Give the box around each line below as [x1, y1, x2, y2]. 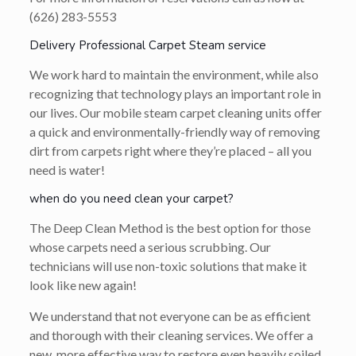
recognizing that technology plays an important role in [29, 85, 321, 101]
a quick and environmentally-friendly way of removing [29, 123, 320, 139]
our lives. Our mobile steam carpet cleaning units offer [29, 104, 322, 120]
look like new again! [29, 277, 137, 292]
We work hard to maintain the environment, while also [29, 66, 319, 82]
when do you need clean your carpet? [29, 190, 234, 207]
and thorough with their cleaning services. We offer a [29, 327, 313, 342]
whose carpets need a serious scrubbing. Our [29, 238, 271, 254]
